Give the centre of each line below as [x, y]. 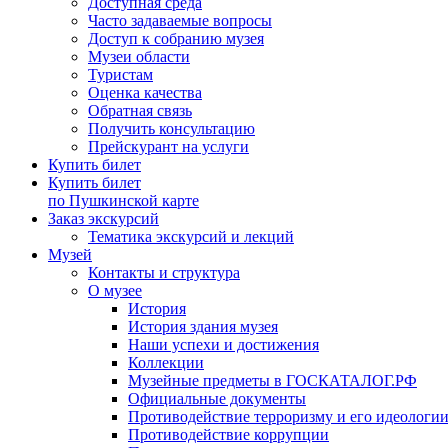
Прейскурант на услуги [168, 146]
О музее [115, 290]
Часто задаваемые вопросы [180, 20]
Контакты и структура [164, 272]
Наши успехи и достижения [223, 344]
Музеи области [139, 56]
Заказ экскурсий [103, 218]
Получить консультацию [171, 128]
